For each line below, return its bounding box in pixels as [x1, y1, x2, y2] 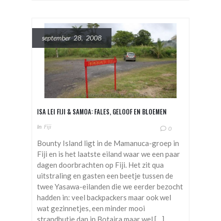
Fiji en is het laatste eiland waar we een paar [37, 149, 180, 158]
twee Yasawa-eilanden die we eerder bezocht [37, 182, 183, 191]
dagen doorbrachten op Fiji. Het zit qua [37, 160, 164, 169]
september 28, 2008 [42, 33, 102, 42]
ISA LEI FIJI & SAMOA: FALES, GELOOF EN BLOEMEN [37, 106, 167, 116]
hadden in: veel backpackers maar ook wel [37, 192, 171, 202]
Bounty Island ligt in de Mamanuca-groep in [37, 138, 179, 147]
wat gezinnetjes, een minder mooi [37, 203, 145, 213]
